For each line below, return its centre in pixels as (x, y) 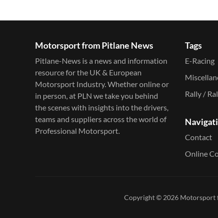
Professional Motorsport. (77, 131)
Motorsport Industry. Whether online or (102, 84)
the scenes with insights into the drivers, (102, 108)
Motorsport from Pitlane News (94, 45)
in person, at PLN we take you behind (97, 96)
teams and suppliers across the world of (101, 119)
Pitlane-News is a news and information (101, 61)
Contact (198, 137)
